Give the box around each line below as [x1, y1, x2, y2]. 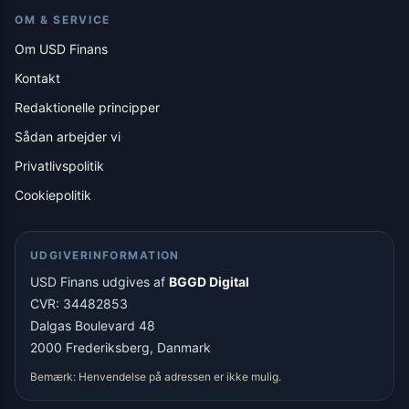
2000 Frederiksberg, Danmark [30, 340, 211, 356]
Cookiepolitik [15, 187, 91, 204]
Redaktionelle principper [15, 100, 160, 116]
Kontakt [15, 70, 60, 87]
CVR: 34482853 [30, 296, 128, 312]
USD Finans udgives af [30, 274, 169, 290]
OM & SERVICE [15, 13, 111, 27]
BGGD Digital [169, 274, 249, 290]
